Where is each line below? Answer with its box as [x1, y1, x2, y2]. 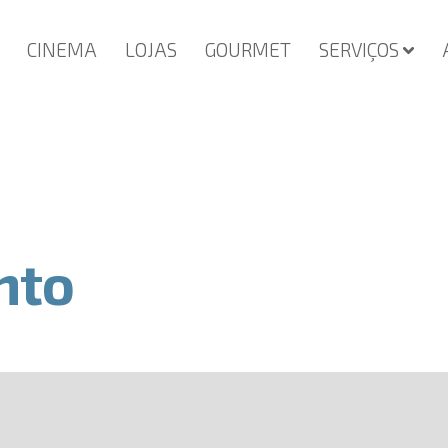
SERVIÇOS [319, 38, 399, 61]
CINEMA [27, 38, 97, 61]
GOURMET [205, 38, 291, 61]
